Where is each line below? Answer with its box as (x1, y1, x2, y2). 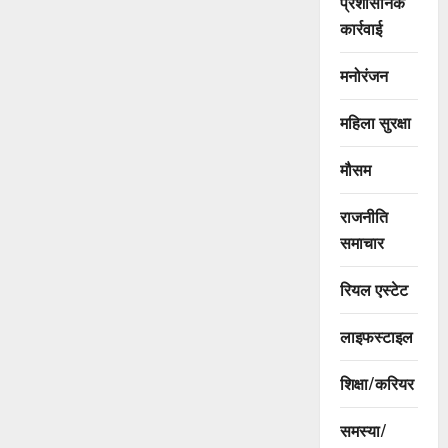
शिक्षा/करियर (339, 371, 414, 396)
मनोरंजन (339, 63, 388, 88)
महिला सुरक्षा (339, 110, 411, 135)
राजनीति (339, 204, 388, 229)
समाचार (339, 230, 384, 255)
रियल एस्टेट (339, 277, 408, 302)
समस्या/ (339, 418, 387, 443)
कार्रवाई (339, 16, 382, 41)
